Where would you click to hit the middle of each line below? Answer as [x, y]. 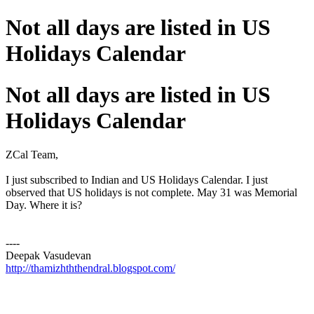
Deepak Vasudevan [48, 256]
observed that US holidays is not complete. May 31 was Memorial [151, 193]
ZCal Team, [32, 155]
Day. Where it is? [44, 205]
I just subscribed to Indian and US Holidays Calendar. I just [137, 180]
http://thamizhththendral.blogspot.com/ [90, 268]
